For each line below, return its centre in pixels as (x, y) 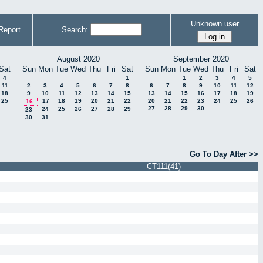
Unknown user (215, 23)
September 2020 (201, 59)
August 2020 (78, 59)
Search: (75, 30)
